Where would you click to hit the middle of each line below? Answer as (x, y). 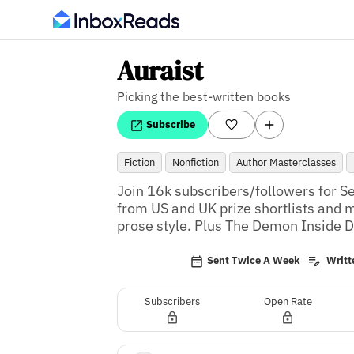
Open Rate (288, 301)
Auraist (160, 70)
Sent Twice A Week (253, 261)
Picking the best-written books (203, 96)
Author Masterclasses (286, 162)
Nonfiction (195, 162)
